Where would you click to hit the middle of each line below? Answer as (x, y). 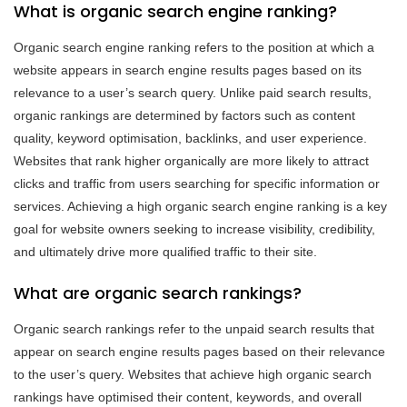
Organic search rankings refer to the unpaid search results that (194, 328)
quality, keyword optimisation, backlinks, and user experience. (190, 138)
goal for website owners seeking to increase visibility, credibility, (194, 228)
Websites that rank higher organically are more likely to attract (191, 160)
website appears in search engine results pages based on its (188, 69)
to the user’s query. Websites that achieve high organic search (193, 374)
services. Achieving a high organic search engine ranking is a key (200, 206)
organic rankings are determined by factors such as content (184, 115)
